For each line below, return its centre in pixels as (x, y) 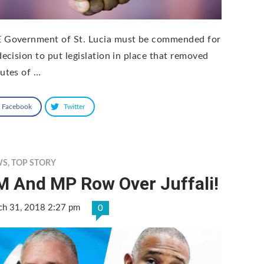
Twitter (75, 106)
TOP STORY (34, 163)
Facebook (17, 106)
